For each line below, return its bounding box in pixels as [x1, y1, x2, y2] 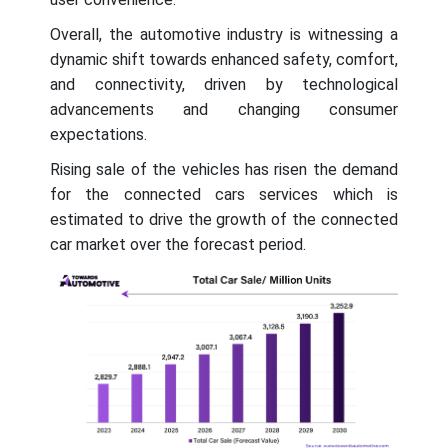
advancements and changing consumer [50, 100, 398, 120]
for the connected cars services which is [50, 185, 398, 205]
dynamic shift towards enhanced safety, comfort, [50, 50, 398, 70]
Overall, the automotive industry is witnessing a [50, 25, 398, 45]
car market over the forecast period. [50, 235, 306, 255]
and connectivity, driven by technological [50, 75, 398, 95]
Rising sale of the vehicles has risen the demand [50, 160, 398, 180]
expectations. [50, 125, 147, 145]
